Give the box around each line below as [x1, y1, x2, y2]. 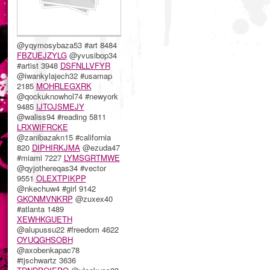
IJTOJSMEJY [36, 100, 84, 112]
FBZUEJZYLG [16, 49, 67, 61]
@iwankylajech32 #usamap [16, 69, 112, 81]
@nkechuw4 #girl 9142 [16, 182, 96, 194]
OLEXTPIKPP [36, 172, 86, 184]
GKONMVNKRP [16, 192, 73, 204]
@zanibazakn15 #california [16, 131, 111, 143]
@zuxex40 [72, 192, 113, 204]
